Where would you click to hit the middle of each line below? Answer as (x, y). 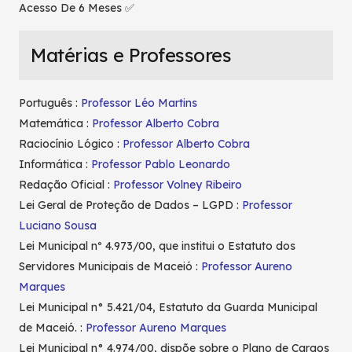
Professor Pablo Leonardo (161, 165)
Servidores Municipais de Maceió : (110, 267)
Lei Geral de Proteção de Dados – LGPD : (130, 205)
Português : (50, 103)
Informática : (55, 165)
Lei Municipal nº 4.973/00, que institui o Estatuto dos (157, 246)
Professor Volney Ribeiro (178, 185)
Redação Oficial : (66, 185)
